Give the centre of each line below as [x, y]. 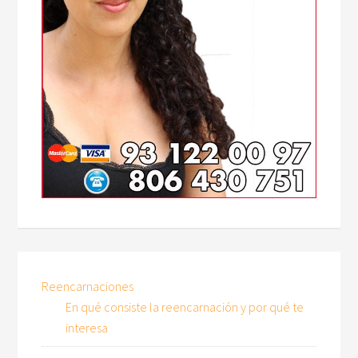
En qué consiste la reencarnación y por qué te [185, 306]
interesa [87, 327]
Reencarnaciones [88, 286]
